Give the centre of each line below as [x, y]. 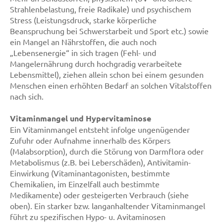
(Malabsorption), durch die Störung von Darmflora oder [107, 151]
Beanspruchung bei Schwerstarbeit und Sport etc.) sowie [109, 31]
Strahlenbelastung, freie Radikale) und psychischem [101, 9]
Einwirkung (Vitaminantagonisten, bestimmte [90, 173]
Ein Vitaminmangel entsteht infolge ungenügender [100, 129]
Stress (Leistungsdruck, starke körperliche [83, 20]
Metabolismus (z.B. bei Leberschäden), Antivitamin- [100, 162]
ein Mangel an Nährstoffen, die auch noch [83, 42]
